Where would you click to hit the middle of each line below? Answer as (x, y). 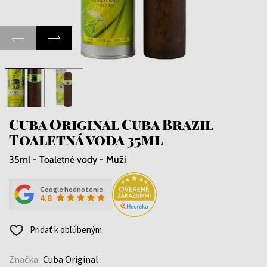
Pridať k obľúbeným (65, 229)
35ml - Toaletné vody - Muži (68, 159)
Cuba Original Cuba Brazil (111, 124)
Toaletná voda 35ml (86, 139)
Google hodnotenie (72, 190)
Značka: (24, 259)
